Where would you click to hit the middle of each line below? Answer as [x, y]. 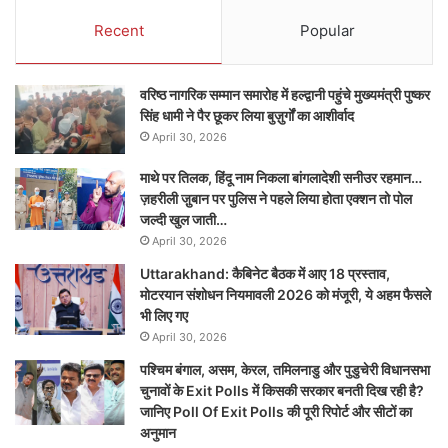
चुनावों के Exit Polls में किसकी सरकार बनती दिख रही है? [282, 390]
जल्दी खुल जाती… [183, 219]
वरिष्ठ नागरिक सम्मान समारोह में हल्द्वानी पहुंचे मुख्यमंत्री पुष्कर [285, 95]
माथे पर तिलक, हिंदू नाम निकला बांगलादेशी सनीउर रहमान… [281, 177]
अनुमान [158, 432]
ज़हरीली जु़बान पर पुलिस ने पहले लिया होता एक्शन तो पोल [276, 198]
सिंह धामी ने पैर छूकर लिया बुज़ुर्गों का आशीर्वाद [247, 116]
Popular [327, 31]
